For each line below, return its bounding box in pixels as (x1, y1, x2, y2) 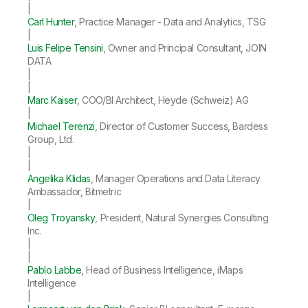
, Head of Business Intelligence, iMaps (81, 263, 243, 276)
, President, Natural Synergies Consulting (95, 211, 269, 223)
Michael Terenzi (27, 120, 95, 132)
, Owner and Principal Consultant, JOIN (102, 41, 267, 54)
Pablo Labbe (27, 263, 82, 276)
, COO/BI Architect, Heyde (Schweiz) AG (77, 93, 249, 106)
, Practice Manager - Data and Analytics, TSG (74, 15, 266, 27)
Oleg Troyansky (27, 211, 96, 223)
